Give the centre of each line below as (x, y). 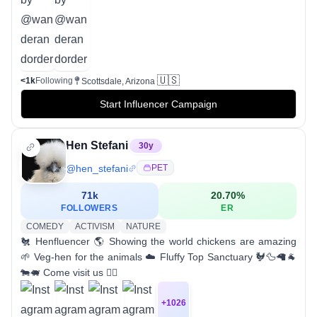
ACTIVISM (95, 226)
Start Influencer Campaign (158, 104)
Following (54, 81)
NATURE (143, 226)
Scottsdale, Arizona (118, 81)
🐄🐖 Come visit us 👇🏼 (69, 272)
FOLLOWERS (90, 208)
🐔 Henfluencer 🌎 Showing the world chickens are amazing (158, 241)
